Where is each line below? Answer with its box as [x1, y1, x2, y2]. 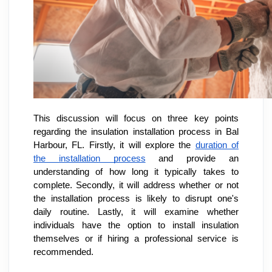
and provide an [145, 154, 239, 164]
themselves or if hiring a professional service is [33, 234, 239, 244]
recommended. [33, 247, 93, 257]
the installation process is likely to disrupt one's [33, 194, 239, 204]
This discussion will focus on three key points [33, 114, 239, 124]
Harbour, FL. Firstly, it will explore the [33, 140, 195, 151]
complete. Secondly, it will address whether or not [33, 180, 239, 191]
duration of [195, 140, 239, 151]
